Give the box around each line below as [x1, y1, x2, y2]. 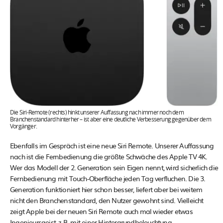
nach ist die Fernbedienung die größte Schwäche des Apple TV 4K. [10, 151, 208, 161]
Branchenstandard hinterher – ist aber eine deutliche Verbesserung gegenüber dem [10, 116, 211, 122]
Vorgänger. [10, 123, 37, 129]
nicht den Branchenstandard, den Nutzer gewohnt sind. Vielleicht [10, 195, 204, 205]
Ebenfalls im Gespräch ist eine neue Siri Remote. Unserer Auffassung [10, 140, 214, 150]
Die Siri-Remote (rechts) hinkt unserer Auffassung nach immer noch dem [10, 109, 184, 115]
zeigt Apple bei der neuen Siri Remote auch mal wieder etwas [10, 206, 193, 216]
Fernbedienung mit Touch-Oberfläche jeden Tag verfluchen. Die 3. [10, 173, 206, 183]
